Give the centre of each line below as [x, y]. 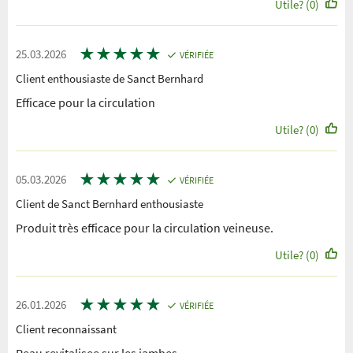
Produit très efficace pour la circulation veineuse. [145, 228]
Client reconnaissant [66, 329]
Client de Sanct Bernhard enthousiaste [110, 204]
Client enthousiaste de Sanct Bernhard [110, 79]
